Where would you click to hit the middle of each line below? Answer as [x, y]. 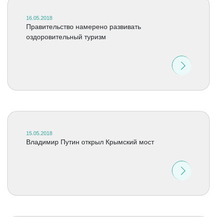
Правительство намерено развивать [83, 27]
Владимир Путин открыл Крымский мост [90, 142]
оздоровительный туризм [66, 37]
